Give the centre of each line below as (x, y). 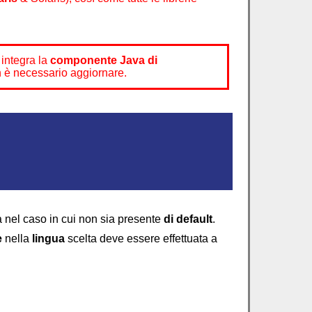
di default (188, 219)
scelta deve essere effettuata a (141, 239)
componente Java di (104, 60)
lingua (48, 239)
